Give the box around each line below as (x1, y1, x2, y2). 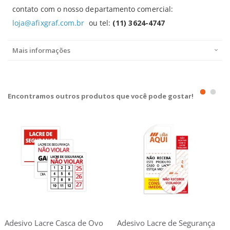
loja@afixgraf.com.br (12, 17, 85, 28)
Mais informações (12, 45, 70, 55)
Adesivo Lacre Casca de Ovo (4, 217, 103, 228)
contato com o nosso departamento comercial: (12, 4, 176, 14)
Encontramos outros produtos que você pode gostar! (8, 91, 194, 101)
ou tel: (86, 17, 113, 28)
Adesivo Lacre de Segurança (117, 217, 215, 228)
